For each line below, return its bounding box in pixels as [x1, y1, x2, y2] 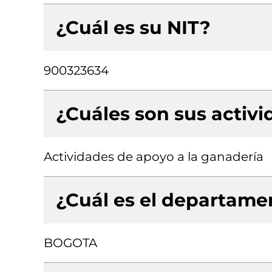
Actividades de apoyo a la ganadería [44, 149, 263, 164]
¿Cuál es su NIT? [56, 16, 211, 39]
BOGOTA [44, 236, 97, 250]
